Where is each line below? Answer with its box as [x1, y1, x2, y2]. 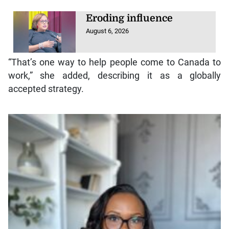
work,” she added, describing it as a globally [8, 71, 221, 81]
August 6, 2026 [86, 27, 129, 35]
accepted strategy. [8, 84, 84, 95]
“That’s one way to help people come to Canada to [8, 57, 221, 68]
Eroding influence [86, 12, 173, 24]
